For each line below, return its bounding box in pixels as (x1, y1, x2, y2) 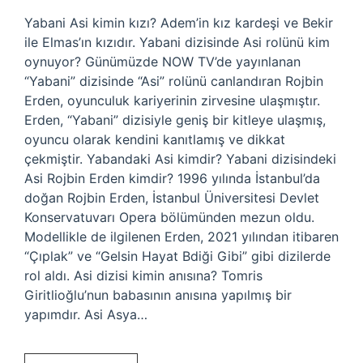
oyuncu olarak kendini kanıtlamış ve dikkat (24, 131, 285, 147)
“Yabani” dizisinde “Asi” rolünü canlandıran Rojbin (24, 73, 323, 89)
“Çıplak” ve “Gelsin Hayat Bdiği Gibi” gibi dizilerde (24, 248, 331, 264)
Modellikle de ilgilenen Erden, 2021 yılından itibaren (24, 228, 339, 245)
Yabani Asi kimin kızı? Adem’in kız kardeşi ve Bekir (24, 15, 333, 31)
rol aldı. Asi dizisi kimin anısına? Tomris (24, 267, 263, 284)
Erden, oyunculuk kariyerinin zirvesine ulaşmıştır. (24, 92, 320, 109)
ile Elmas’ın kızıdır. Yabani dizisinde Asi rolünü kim (24, 34, 330, 50)
